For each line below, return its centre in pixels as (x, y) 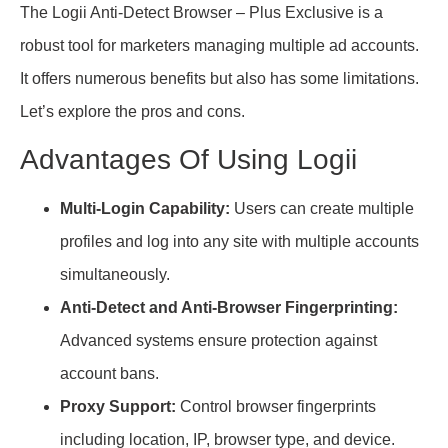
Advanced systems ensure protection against (218, 340)
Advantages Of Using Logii (188, 159)
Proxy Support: (118, 406)
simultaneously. (115, 274)
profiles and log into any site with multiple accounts (239, 241)
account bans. (109, 373)
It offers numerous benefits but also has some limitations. (219, 79)
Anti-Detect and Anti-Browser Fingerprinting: (229, 307)
